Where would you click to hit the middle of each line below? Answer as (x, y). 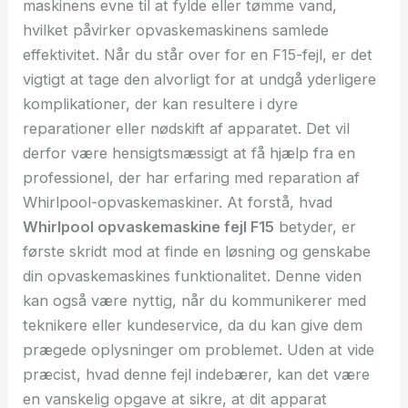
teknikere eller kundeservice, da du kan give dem (193, 325)
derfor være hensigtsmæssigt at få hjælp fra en (189, 153)
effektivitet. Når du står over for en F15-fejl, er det (198, 54)
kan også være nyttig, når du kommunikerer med (195, 300)
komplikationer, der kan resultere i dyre (161, 103)
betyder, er (316, 226)
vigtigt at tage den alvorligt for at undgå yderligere (200, 79)
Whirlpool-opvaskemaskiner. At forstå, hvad (178, 202)
